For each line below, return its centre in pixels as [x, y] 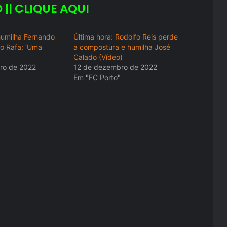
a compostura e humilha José [122, 47]
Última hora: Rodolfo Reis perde [126, 37]
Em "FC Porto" [97, 78]
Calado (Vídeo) [98, 57]
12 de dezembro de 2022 [116, 67]
